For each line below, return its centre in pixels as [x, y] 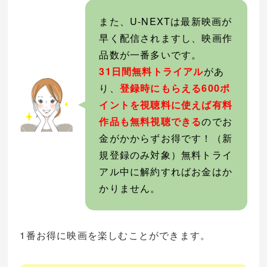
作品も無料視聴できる [150, 122]
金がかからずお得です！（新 [166, 138]
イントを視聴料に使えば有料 [166, 105]
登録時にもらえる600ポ [175, 88]
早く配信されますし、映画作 [166, 38]
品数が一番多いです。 [150, 55]
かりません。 [130, 188]
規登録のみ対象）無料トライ [166, 155]
